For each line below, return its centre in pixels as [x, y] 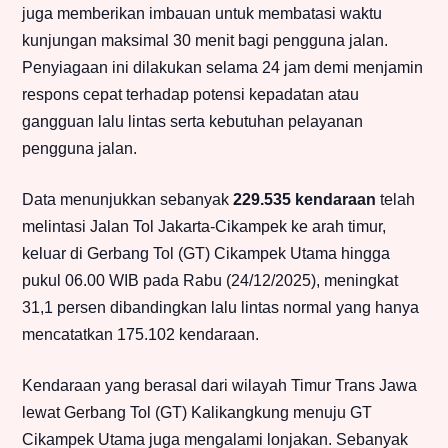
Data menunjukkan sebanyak [127, 200]
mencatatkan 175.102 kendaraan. [140, 335]
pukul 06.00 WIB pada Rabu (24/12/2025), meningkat [210, 281]
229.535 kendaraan [304, 200]
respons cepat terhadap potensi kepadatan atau [190, 95]
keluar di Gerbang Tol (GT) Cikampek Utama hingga [206, 254]
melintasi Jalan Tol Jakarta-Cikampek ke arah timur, [204, 227]
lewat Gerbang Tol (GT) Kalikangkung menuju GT [197, 413]
